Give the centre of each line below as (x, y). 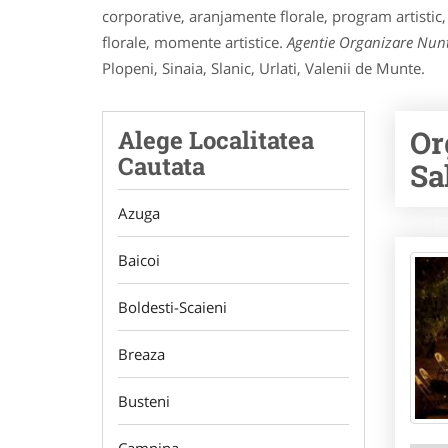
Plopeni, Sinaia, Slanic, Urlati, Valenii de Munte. (263, 68)
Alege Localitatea (216, 140)
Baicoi (139, 260)
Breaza (141, 354)
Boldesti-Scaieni (172, 307)
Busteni (144, 401)
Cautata (161, 166)
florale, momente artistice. (194, 42)
